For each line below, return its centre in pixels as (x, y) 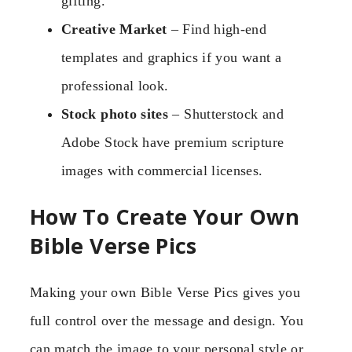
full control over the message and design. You (167, 320)
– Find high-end (217, 29)
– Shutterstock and (226, 114)
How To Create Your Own (165, 217)
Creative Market (114, 29)
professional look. (115, 85)
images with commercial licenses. (162, 170)
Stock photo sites (115, 114)
